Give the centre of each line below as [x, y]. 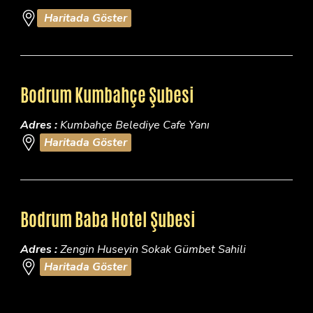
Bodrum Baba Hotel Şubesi [108, 219]
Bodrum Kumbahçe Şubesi [107, 95]
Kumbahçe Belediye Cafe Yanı [133, 125]
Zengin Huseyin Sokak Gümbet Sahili [152, 249]
